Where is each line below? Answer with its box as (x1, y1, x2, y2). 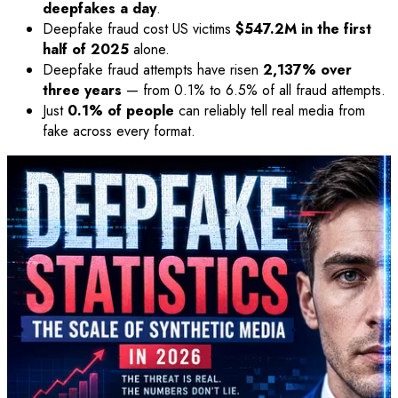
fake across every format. (43, 121, 195, 142)
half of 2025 (43, 39, 129, 60)
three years (43, 80, 122, 101)
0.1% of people (68, 100, 174, 122)
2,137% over (263, 60, 352, 81)
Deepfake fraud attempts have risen (43, 60, 263, 81)
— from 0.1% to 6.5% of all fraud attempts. (122, 80, 386, 101)
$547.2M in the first (235, 19, 371, 40)
